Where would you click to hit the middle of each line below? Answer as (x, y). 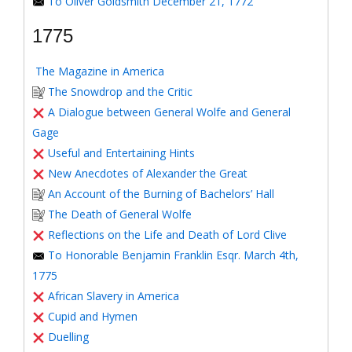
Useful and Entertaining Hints (121, 153)
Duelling (68, 337)
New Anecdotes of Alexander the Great (148, 173)
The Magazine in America (100, 71)
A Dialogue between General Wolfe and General (169, 112)
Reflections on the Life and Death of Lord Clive (167, 235)
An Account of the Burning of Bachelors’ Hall (161, 194)
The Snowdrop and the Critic (120, 92)
